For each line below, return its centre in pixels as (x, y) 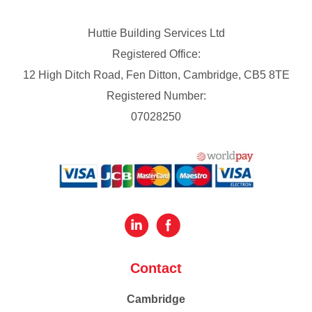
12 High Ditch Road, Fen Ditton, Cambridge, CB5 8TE (156, 75)
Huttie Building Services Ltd (156, 33)
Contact (156, 268)
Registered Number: (156, 96)
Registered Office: (156, 54)
